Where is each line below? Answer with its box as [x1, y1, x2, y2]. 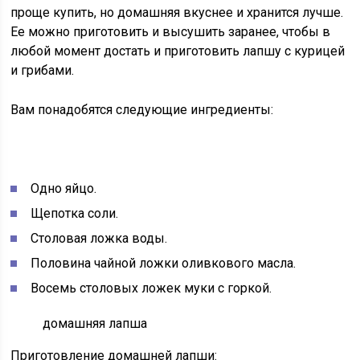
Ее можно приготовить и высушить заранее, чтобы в [10, 24, 331, 39]
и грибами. [10, 63, 75, 78]
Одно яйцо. [31, 181, 97, 196]
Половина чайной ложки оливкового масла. [31, 256, 297, 271]
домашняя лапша [43, 316, 148, 331]
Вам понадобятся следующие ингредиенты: [10, 102, 274, 117]
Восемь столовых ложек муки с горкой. [31, 280, 272, 296]
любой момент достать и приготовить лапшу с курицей [10, 43, 346, 59]
